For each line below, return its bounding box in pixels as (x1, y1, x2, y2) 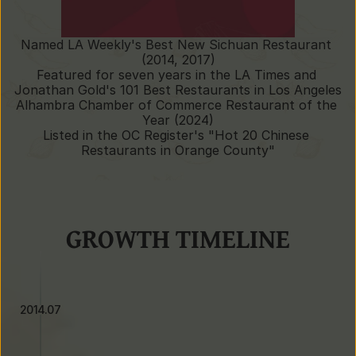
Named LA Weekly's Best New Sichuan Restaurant (21, 37, 331, 52)
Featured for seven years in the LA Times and (36, 67, 316, 83)
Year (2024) (142, 112, 214, 128)
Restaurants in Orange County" (81, 142, 275, 158)
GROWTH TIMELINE (66, 219, 290, 257)
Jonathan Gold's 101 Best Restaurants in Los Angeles (14, 82, 342, 98)
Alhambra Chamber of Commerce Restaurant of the (15, 97, 337, 113)
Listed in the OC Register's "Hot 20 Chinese (43, 127, 309, 143)
